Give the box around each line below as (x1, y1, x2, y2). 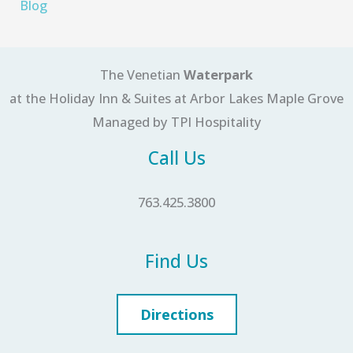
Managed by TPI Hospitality (91, 112, 262, 131)
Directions (139, 305, 214, 325)
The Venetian (100, 65, 184, 84)
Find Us (145, 248, 208, 273)
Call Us (147, 145, 206, 170)
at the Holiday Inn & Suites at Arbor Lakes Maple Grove (9, 88, 344, 107)
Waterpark (184, 65, 253, 84)
